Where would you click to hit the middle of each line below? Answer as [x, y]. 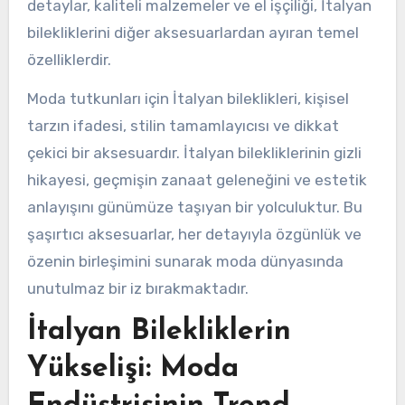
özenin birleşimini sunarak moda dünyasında [185, 261]
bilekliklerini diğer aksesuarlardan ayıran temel [193, 32]
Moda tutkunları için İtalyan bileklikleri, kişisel [188, 98]
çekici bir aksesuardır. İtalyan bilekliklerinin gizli [194, 152]
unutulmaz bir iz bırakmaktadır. [137, 288]
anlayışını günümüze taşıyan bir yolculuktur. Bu [194, 207]
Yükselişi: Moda [132, 368]
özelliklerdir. [69, 59]
